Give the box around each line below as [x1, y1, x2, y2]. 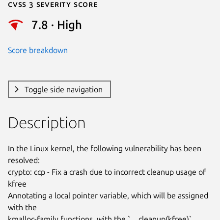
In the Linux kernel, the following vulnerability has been [8, 143, 201, 153]
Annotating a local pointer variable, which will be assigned [8, 191, 208, 200]
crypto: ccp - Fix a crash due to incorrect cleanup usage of [8, 167, 206, 176]
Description [8, 113, 86, 131]
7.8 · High [31, 18, 82, 32]
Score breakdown [8, 45, 68, 55]
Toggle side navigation [24, 84, 103, 94]
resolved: [8, 155, 40, 165]
